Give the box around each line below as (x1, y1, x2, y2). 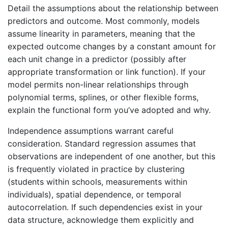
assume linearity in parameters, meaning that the (8, 28, 195, 39)
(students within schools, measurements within (8, 176, 187, 187)
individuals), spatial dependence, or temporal (8, 189, 181, 199)
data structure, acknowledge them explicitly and (8, 214, 194, 225)
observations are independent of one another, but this (8, 151, 215, 161)
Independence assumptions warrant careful (8, 125, 174, 136)
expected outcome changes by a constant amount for (8, 41, 216, 51)
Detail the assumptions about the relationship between (8, 3, 218, 13)
